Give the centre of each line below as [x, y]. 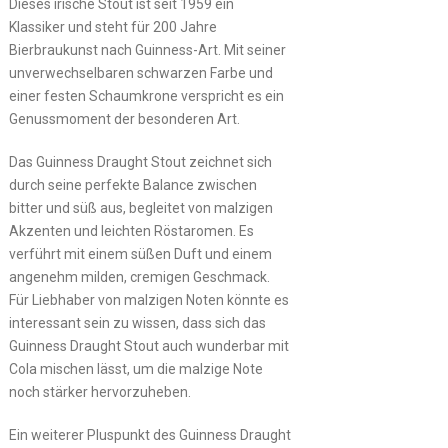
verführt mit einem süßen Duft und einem [140, 253]
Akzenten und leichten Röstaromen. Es [131, 230]
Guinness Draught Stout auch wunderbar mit [148, 345]
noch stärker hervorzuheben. [99, 391]
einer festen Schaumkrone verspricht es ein [146, 95]
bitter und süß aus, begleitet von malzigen [140, 207]
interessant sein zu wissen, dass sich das [137, 322]
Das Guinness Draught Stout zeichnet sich [140, 161]
